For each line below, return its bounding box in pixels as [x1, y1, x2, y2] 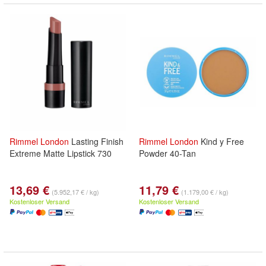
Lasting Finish [69, 135, 123, 147]
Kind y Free [198, 135, 244, 147]
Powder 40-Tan [139, 147, 196, 159]
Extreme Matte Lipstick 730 [9, 147, 112, 159]
